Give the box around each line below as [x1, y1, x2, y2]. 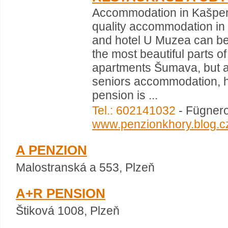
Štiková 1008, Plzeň [16, 204, 120, 217]
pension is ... [92, 89, 158, 102]
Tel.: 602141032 [92, 104, 176, 117]
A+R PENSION [16, 186, 105, 201]
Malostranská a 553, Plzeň [16, 161, 155, 174]
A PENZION [16, 143, 87, 157]
